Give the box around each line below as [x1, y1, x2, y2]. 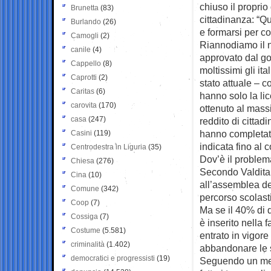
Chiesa [71, 156, 94, 165]
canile [71, 45, 91, 54]
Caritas [71, 87, 94, 96]
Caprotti [71, 73, 97, 82]
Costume [71, 226, 100, 235]
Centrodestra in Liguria [71, 142, 146, 151]
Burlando [71, 17, 101, 26]
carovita [71, 100, 97, 109]
